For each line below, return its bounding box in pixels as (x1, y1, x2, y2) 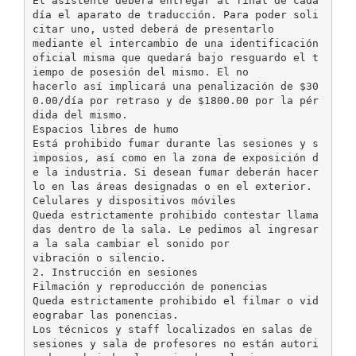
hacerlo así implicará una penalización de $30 (32, 79, 319, 92)
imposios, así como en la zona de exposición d (32, 151, 319, 164)
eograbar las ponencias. (32, 308, 179, 321)
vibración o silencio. (32, 251, 166, 264)
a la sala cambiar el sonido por (32, 237, 230, 250)
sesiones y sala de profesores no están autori (32, 337, 319, 350)
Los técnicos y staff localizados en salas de (32, 323, 312, 335)
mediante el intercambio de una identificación (32, 37, 319, 49)
